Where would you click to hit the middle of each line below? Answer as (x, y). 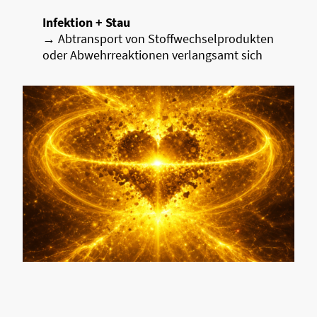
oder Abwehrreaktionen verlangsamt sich (152, 55)
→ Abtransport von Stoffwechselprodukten (158, 39)
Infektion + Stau (86, 23)
